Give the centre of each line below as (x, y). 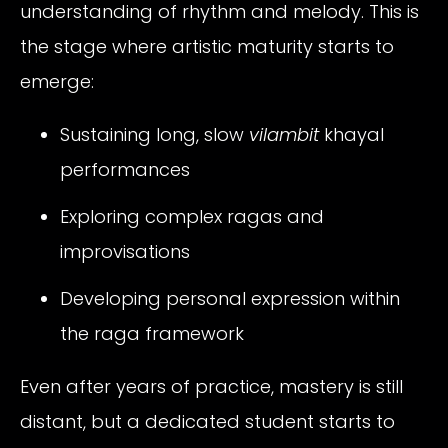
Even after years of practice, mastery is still (211, 387)
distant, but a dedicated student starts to (207, 422)
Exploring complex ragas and (192, 217)
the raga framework (152, 334)
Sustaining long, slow (154, 135)
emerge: (57, 82)
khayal (351, 135)
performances (125, 170)
